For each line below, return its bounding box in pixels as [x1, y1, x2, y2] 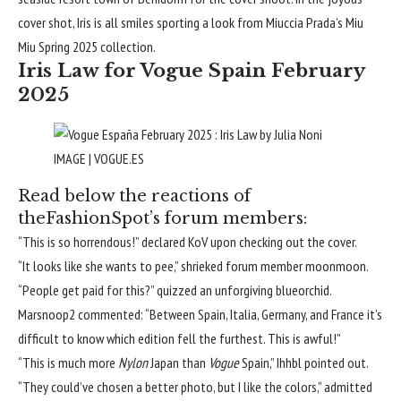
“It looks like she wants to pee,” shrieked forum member [18, 257, 305, 276]
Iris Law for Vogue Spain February [18, 58, 364, 82]
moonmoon [305, 257, 366, 276]
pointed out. [302, 354, 369, 372]
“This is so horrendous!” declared [18, 233, 188, 252]
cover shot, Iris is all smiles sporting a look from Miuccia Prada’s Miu [18, 13, 363, 31]
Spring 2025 [38, 37, 98, 55]
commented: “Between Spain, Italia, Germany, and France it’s [75, 305, 382, 324]
